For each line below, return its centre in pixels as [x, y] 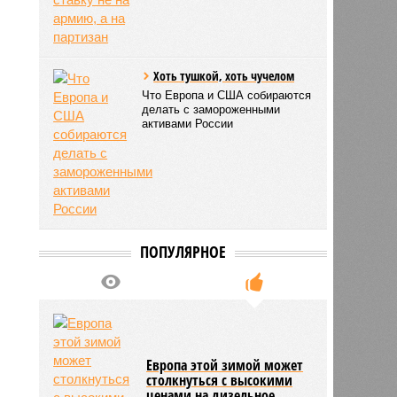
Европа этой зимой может [225, 365]
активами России [188, 123]
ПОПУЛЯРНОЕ [183, 251]
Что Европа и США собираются [227, 95]
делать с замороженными [211, 109]
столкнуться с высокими [220, 380]
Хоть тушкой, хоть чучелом [224, 75]
